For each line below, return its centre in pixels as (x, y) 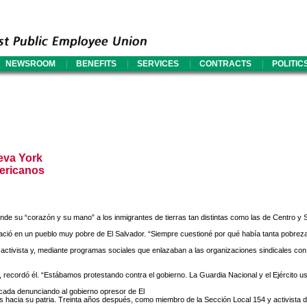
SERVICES (158, 63)
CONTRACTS (225, 63)
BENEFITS (96, 63)
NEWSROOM (30, 63)
